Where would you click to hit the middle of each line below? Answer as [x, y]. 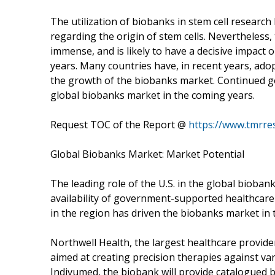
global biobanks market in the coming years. [153, 95]
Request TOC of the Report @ [119, 124]
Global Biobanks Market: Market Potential [147, 154]
